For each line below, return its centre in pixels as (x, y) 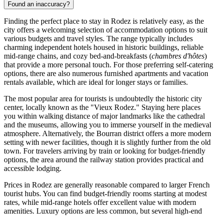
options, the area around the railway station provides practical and (104, 159)
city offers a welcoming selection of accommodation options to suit (106, 30)
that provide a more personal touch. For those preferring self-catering (108, 64)
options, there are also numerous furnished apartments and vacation (106, 73)
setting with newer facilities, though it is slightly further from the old (107, 142)
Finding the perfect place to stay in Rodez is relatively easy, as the (104, 21)
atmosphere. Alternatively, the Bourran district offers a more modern (108, 133)
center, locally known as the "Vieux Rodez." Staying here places (102, 107)
